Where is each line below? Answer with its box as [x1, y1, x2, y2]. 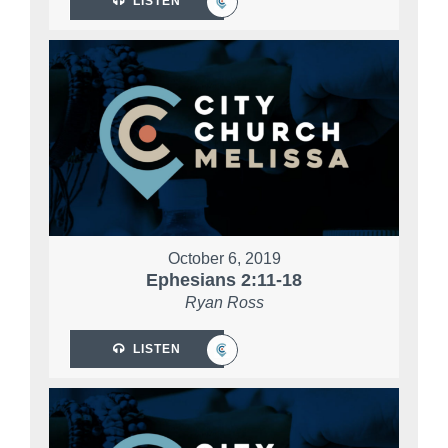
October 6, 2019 [167, 249, 281, 267]
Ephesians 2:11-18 [146, 269, 302, 290]
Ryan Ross [184, 293, 264, 311]
